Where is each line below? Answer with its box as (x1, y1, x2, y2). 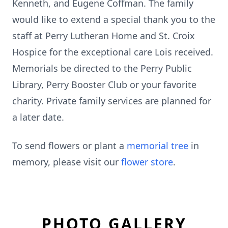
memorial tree (127, 139, 188, 152)
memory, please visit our (12, 156, 121, 168)
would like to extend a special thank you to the (12, 13, 215, 25)
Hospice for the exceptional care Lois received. (12, 46, 213, 58)
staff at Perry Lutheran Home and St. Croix (12, 30, 195, 42)
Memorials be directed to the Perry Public (12, 62, 192, 74)
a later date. (12, 111, 64, 123)
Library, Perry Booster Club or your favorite (12, 78, 196, 91)
